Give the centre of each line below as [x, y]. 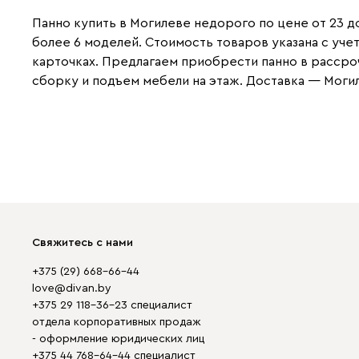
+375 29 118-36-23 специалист [112, 305]
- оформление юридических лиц [118, 339]
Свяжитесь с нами [83, 243]
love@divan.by [72, 288]
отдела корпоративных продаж [117, 322]
